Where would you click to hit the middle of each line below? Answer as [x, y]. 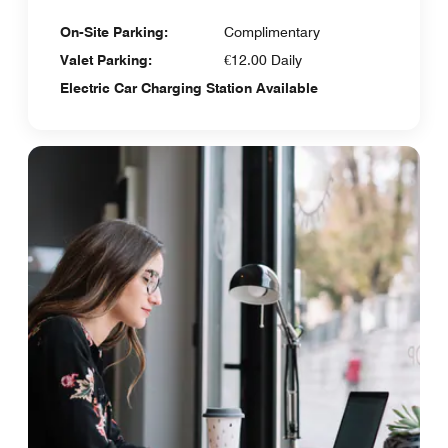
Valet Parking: [106, 60]
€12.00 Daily [263, 60]
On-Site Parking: [114, 32]
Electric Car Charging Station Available [189, 88]
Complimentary [272, 32]
